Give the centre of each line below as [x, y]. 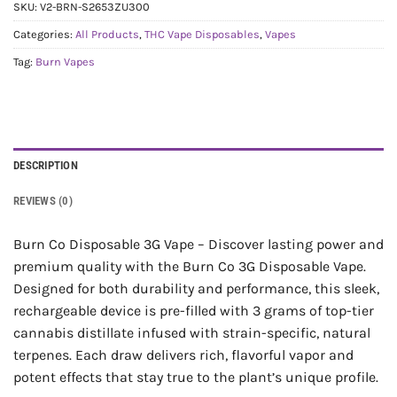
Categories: [44, 34]
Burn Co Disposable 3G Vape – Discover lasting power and [198, 245]
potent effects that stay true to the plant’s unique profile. [196, 378]
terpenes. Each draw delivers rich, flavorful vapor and [183, 355]
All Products [107, 34]
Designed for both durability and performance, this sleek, [196, 289]
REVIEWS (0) [43, 201]
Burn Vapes [65, 61]
